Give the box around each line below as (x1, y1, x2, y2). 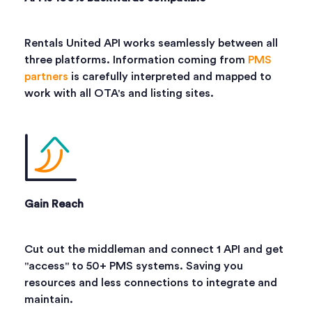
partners (24, 70, 68, 82)
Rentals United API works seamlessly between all (24, 37, 278, 49)
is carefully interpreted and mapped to (68, 70, 272, 82)
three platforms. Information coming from (24, 54, 248, 65)
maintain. (24, 293, 73, 305)
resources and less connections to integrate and (24, 276, 277, 288)
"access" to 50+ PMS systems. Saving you (24, 260, 243, 272)
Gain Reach (24, 198, 84, 210)
